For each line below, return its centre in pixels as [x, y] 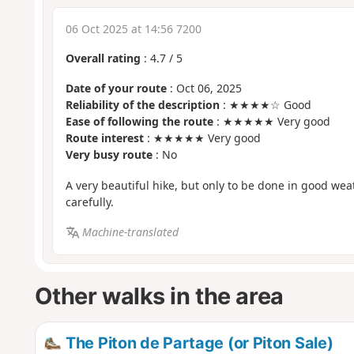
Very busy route [109, 155]
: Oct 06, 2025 [204, 88]
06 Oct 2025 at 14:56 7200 [133, 28]
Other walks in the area [159, 296]
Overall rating [103, 58]
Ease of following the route [139, 122]
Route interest [104, 138]
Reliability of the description [142, 105]
